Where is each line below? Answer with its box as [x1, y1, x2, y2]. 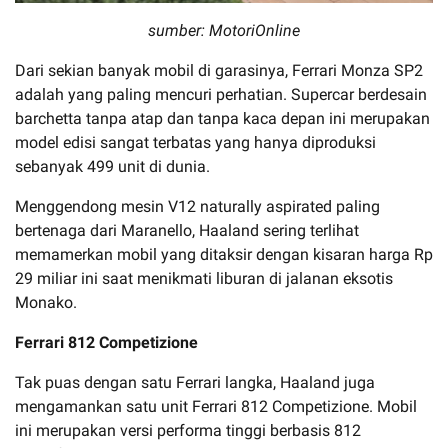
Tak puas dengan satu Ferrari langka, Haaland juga [15, 372, 375, 392]
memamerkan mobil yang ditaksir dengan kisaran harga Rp [15, 244, 433, 264]
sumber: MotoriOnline [148, 20, 300, 40]
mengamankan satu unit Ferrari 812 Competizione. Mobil [15, 396, 417, 416]
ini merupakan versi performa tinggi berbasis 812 [15, 420, 361, 440]
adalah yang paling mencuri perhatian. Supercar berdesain [15, 84, 427, 104]
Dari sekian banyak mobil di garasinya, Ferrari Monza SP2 [15, 60, 423, 80]
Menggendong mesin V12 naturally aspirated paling [15, 196, 380, 216]
